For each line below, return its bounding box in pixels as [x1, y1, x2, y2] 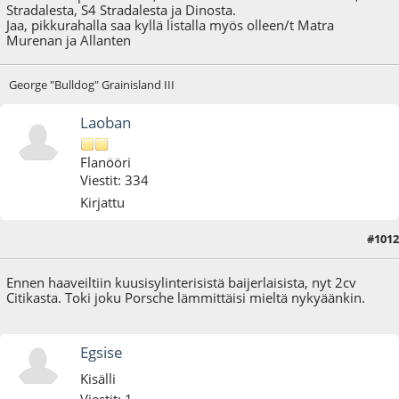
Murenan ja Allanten [6, 30, 132, 49]
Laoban [80, 112, 132, 134]
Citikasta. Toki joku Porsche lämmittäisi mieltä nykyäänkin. [6, 289, 366, 307]
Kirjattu [80, 192, 126, 211]
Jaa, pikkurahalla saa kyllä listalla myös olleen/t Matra [6, 15, 335, 34]
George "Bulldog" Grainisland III [8, 77, 175, 94]
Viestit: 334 [80, 171, 150, 190]
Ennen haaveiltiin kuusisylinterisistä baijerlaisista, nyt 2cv [6, 273, 357, 292]
